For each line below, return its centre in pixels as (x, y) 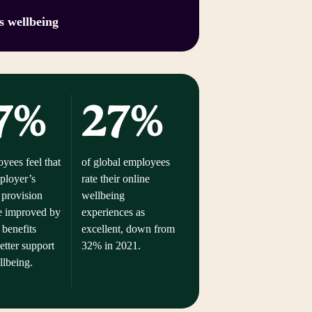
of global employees (125, 162)
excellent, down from (128, 228)
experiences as (113, 212)
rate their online (115, 178)
